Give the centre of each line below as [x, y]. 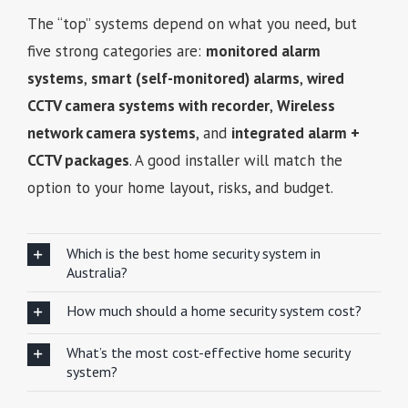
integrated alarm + [295, 133]
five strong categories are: [116, 51]
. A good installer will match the [235, 161]
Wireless [306, 106]
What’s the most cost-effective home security [208, 353]
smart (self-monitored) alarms [195, 79]
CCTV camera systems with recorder [148, 106]
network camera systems [111, 133]
